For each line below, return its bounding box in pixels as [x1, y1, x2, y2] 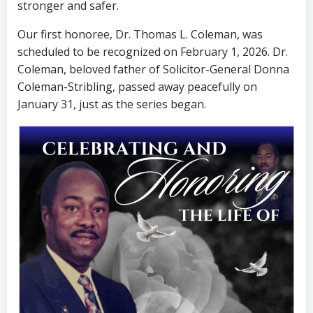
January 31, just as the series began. [17, 96, 206, 112]
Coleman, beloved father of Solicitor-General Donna [17, 61, 289, 77]
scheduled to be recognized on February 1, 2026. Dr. [17, 43, 288, 59]
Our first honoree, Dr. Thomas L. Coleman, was [17, 26, 263, 42]
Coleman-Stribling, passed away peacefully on [17, 78, 257, 94]
